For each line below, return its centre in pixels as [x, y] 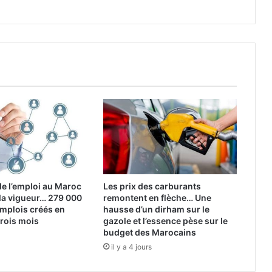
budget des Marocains [149, 233]
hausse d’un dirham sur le [156, 209]
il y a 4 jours [131, 247]
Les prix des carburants [152, 186]
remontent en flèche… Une [157, 198]
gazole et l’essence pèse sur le [165, 221]
